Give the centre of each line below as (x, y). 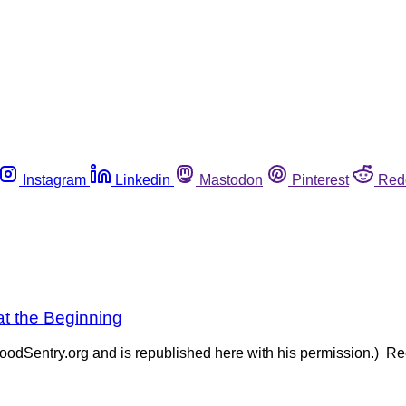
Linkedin (143, 179)
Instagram (54, 179)
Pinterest (320, 179)
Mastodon (231, 179)
